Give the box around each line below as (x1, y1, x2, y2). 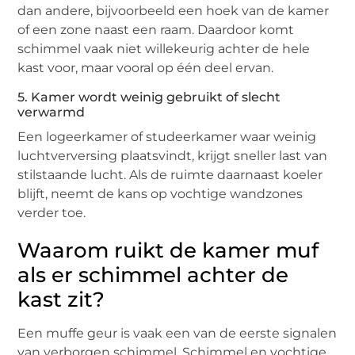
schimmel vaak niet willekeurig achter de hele (17, 41, 311, 56)
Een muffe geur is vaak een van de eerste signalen (17, 326, 338, 341)
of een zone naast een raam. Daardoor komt (17, 22, 295, 37)
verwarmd (17, 105, 86, 120)
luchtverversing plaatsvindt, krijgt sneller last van (17, 148, 328, 163)
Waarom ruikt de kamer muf (17, 238, 319, 263)
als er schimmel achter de (17, 262, 289, 288)
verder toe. (17, 205, 86, 220)
